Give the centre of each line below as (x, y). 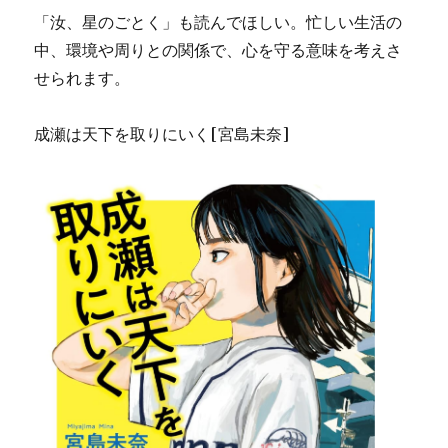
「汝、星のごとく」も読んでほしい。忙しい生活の (218, 21)
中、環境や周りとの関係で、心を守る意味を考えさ (218, 49)
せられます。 (82, 77)
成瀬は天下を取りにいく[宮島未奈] (162, 133)
